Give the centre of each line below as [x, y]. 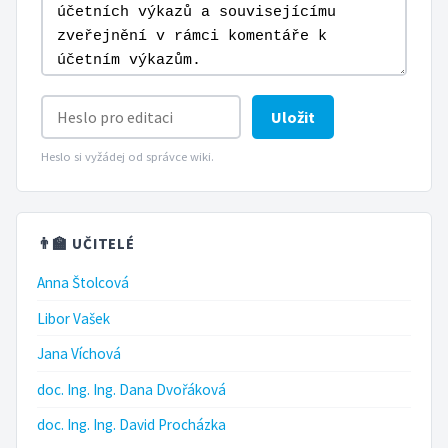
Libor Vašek [73, 318]
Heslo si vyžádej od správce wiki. [127, 156]
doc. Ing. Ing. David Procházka [131, 425]
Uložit [293, 116]
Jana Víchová [79, 354]
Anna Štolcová [83, 282]
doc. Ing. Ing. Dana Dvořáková [131, 389]
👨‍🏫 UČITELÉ [86, 243]
